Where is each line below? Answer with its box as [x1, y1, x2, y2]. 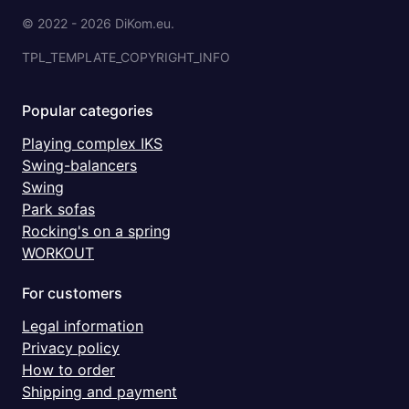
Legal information [22, 317, 143, 336]
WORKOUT [22, 244, 94, 263]
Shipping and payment [22, 383, 177, 402]
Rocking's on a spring [22, 222, 171, 241]
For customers [22, 284, 122, 303]
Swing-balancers [22, 156, 137, 175]
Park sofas [22, 200, 95, 219]
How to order [22, 361, 115, 380]
